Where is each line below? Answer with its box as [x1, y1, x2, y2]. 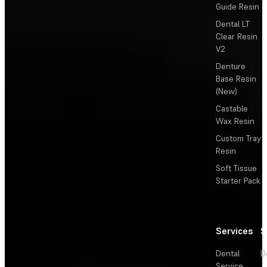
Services [216, 224, 253, 237]
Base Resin [216, 73, 256, 84]
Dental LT [216, 18, 250, 29]
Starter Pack [216, 175, 260, 186]
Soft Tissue [216, 162, 257, 173]
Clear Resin [216, 30, 257, 42]
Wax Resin [216, 115, 254, 126]
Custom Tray [216, 132, 261, 144]
